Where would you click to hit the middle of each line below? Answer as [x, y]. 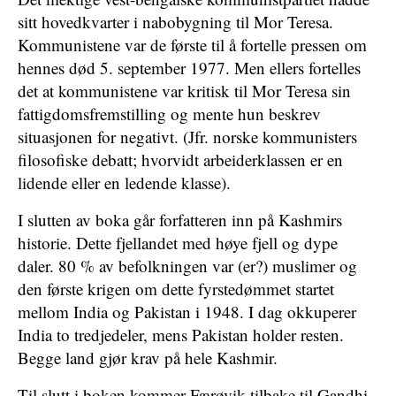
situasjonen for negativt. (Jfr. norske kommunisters [187, 137]
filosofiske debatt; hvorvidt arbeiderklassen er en [180, 160]
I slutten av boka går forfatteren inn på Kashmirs [180, 220]
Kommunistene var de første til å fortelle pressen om [192, 45]
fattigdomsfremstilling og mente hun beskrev [169, 114]
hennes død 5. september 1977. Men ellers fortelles [189, 68]
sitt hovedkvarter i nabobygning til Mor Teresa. [175, 22]
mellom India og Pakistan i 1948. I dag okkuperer [187, 312]
